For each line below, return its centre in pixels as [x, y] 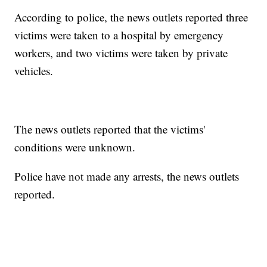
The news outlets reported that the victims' [110, 129]
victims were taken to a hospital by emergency [119, 35]
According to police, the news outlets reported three [131, 17]
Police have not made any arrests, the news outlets [127, 176]
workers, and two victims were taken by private [121, 53]
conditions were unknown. [75, 147]
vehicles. [34, 71]
